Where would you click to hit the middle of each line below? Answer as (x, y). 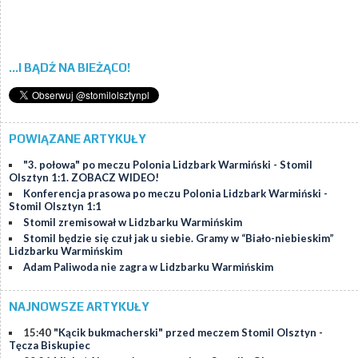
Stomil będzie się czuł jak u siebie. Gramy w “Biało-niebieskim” (179, 239)
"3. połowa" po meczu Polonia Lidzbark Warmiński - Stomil (168, 165)
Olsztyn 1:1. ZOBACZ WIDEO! (84, 178)
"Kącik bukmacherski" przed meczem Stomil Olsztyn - (188, 333)
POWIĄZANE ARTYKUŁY (78, 139)
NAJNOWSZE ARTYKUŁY (79, 307)
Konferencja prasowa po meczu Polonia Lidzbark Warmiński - (175, 194)
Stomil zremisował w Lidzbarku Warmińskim (133, 223)
